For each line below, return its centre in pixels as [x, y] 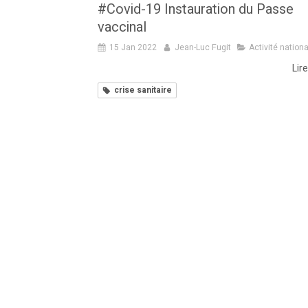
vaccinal [122, 27]
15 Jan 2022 [133, 48]
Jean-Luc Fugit [203, 48]
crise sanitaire [143, 90]
